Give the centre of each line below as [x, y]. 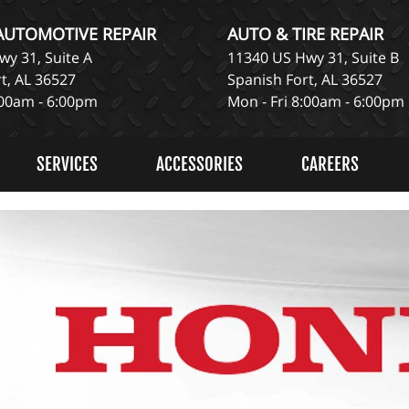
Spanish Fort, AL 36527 [305, 79]
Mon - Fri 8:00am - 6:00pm [316, 101]
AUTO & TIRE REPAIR [305, 34]
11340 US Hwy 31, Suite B [313, 58]
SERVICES [67, 164]
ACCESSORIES [199, 164]
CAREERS [330, 164]
